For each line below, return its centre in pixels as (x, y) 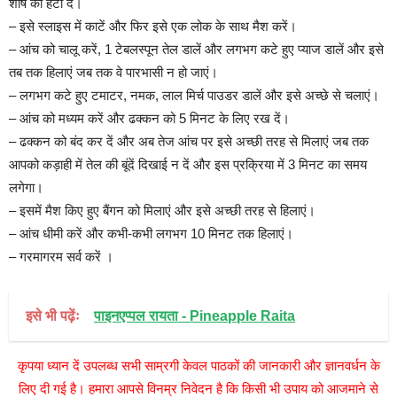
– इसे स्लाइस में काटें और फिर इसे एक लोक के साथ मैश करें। (153, 26)
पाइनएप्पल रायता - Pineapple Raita (195, 315)
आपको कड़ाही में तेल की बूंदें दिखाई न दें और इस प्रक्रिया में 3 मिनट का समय (188, 164)
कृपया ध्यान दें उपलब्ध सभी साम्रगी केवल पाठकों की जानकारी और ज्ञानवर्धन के (198, 365)
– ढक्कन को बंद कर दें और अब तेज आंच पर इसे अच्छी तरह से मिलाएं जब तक (189, 141)
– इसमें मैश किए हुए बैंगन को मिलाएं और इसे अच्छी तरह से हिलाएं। (162, 210)
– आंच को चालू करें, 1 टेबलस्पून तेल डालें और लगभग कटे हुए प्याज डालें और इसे (196, 49)
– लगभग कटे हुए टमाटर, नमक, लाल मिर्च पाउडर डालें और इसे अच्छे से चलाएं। (194, 95)
